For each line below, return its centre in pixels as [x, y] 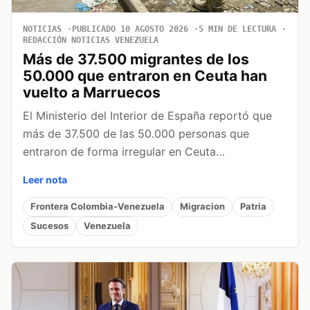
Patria [253, 206]
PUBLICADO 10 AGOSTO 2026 [130, 29]
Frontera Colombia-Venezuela [98, 206]
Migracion [202, 206]
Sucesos [49, 226]
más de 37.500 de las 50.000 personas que [136, 133]
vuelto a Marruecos [92, 92]
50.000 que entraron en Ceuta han [145, 75]
